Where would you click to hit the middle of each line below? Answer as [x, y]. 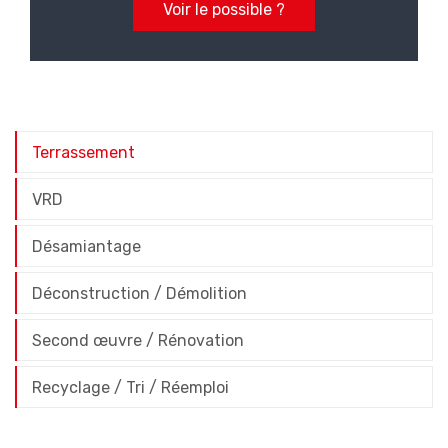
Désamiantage [86, 246]
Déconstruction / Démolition [139, 293]
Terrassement [83, 152]
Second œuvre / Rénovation [138, 340]
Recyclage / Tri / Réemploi [130, 387]
